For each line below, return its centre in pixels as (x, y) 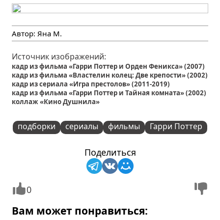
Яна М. (50, 33)
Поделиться (110, 152)
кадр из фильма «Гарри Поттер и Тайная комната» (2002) (109, 93)
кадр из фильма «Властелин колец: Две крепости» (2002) (110, 75)
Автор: (25, 33)
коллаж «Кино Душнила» (56, 101)
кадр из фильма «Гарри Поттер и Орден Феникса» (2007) (109, 66)
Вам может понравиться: (80, 210)
